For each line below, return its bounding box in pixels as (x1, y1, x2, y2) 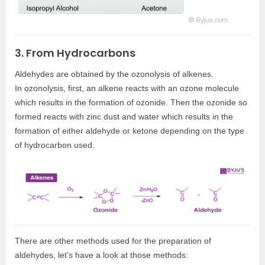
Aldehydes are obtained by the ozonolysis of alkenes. (15, 69, 214, 79)
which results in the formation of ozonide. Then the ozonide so (15, 98, 247, 108)
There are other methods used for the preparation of (15, 235, 211, 245)
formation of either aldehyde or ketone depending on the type (15, 126, 244, 136)
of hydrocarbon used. (15, 140, 95, 150)
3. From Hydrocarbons (15, 46, 135, 61)
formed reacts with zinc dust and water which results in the (15, 112, 233, 122)
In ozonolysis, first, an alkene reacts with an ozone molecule (15, 83, 239, 93)
